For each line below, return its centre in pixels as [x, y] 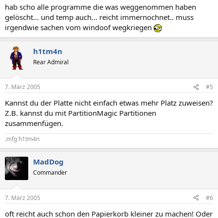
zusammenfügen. [34, 123]
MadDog [48, 162]
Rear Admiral [51, 62]
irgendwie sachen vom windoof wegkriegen [79, 27]
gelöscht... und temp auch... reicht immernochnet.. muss [99, 17]
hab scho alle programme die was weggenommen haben [100, 7]
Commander [50, 173]
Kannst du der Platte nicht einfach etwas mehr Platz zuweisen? [109, 103]
